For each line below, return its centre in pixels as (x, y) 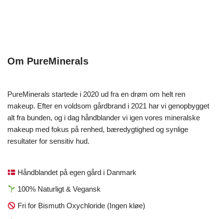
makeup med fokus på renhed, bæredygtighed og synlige (98, 130)
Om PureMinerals (48, 61)
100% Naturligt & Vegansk (58, 189)
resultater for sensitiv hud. (48, 141)
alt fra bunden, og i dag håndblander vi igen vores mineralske (104, 118)
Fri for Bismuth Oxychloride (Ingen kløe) (81, 206)
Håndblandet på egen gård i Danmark (76, 173)
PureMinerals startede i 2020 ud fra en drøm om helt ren (96, 94)
